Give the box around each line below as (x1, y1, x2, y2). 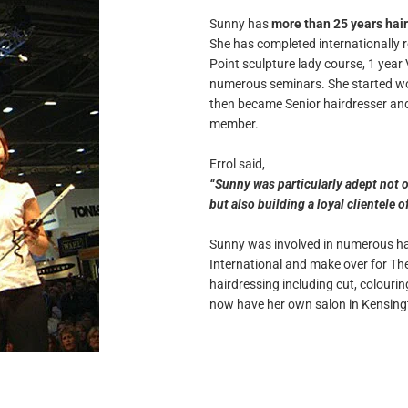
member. (209, 116, 259, 131)
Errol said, (209, 156, 265, 171)
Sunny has (209, 15, 271, 31)
